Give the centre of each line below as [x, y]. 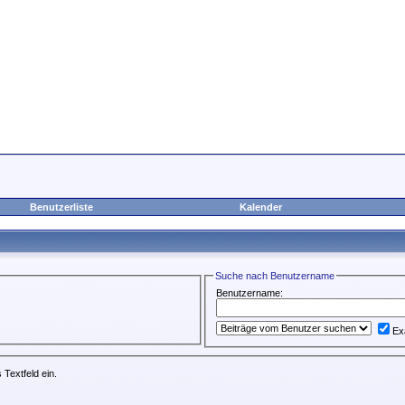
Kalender [261, 207]
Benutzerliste [61, 207]
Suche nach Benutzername [275, 276]
